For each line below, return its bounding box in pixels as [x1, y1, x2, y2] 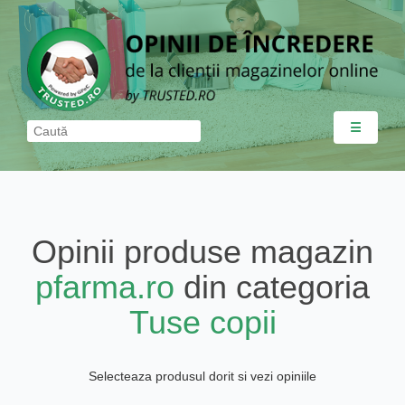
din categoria [174, 268, 370, 306]
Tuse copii [128, 303, 277, 341]
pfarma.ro [35, 268, 174, 306]
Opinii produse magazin [32, 232, 373, 270]
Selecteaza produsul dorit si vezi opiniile [89, 368, 316, 383]
